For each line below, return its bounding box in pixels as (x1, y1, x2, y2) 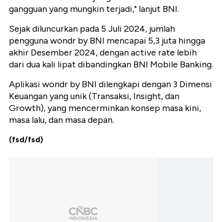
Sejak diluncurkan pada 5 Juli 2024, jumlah (9, 23, 175, 35)
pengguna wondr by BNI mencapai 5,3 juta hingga (9, 35, 205, 47)
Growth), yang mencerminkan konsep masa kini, (9, 103, 201, 114)
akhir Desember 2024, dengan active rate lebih (9, 47, 197, 58)
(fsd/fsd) (9, 135, 43, 145)
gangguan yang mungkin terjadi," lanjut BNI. (9, 3, 179, 15)
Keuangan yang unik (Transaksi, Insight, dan (9, 91, 179, 102)
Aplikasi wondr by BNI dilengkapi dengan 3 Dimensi (9, 79, 212, 90)
